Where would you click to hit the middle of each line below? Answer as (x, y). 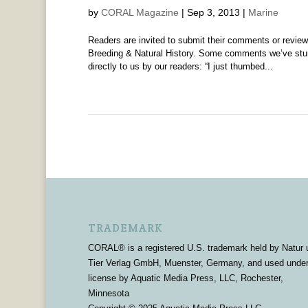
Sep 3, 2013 (213, 13)
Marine (263, 13)
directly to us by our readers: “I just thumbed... (180, 67)
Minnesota (108, 294)
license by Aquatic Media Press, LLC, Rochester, (185, 278)
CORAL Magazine (140, 13)
